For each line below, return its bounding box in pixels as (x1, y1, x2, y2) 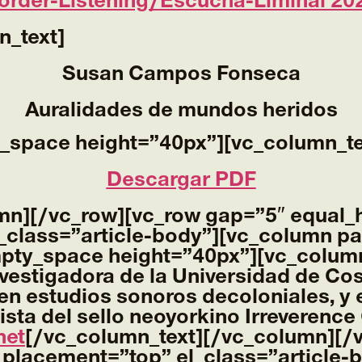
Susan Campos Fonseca (61, 63, 301, 85)
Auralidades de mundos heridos (24, 99, 338, 121)
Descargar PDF (106, 169, 256, 191)
